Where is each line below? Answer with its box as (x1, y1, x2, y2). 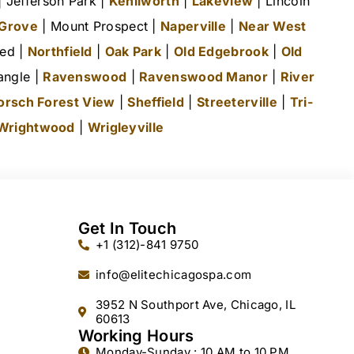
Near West (238, 18, 307, 35)
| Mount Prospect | (38, 18, 160, 35)
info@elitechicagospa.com (96, 267, 252, 283)
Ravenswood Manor (139, 69, 268, 85)
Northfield (27, 43, 92, 60)
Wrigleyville (87, 119, 164, 136)
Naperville (160, 18, 226, 35)
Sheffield (127, 94, 185, 111)
